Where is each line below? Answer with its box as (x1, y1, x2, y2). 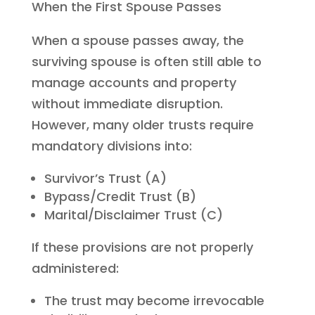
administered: (31, 259, 119, 277)
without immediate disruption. (31, 94, 223, 112)
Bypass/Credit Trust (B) (44, 187, 196, 205)
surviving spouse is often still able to (31, 52, 262, 70)
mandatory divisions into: (31, 136, 192, 155)
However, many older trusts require (31, 115, 254, 134)
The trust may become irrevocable (44, 291, 264, 309)
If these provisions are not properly (31, 238, 253, 256)
